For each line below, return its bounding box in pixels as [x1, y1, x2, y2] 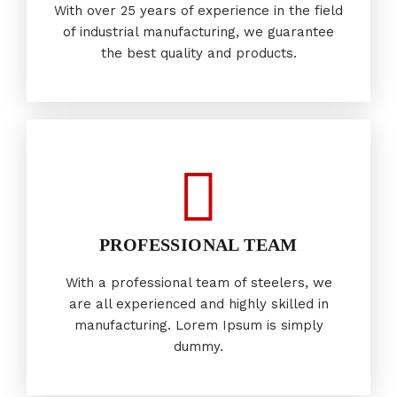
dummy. [174, 339, 223, 355]
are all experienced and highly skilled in [68, 296, 329, 313]
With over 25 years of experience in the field [54, 3, 343, 19]
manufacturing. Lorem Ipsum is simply [74, 317, 323, 334]
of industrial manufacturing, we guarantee [63, 24, 334, 41]
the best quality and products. [100, 45, 297, 62]
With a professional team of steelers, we [65, 275, 332, 292]
